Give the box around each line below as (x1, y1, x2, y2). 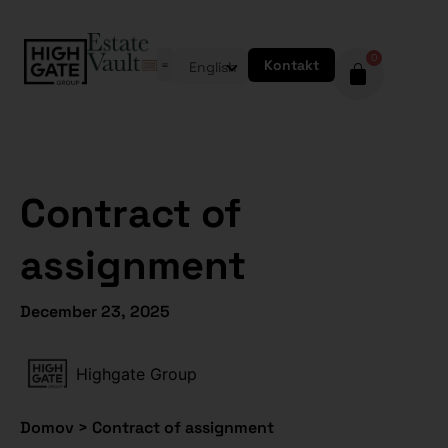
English (189, 57, 238, 76)
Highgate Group (76, 364, 197, 384)
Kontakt (263, 56, 319, 74)
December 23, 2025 (20, 301, 170, 322)
